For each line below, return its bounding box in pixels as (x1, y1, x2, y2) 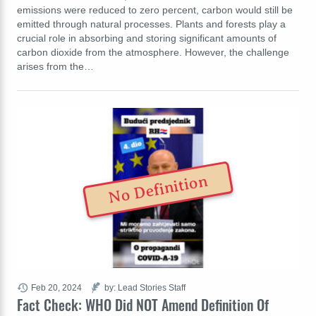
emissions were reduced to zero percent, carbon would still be (17, 4, 293, 16)
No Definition (107, 172, 209, 208)
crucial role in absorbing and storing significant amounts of (17, 32, 276, 44)
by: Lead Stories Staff (104, 282, 186, 292)
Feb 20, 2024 (31, 282, 82, 292)
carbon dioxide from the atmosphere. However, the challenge (17, 46, 289, 58)
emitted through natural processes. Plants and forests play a (17, 18, 286, 30)
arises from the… (17, 60, 94, 72)
